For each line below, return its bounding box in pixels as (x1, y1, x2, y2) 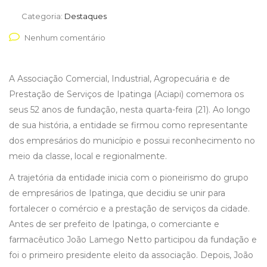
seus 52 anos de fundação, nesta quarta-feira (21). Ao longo (9, 104, 250, 116)
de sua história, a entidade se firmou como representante (9, 120, 248, 131)
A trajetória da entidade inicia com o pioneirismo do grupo (9, 172, 249, 184)
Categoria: (21, 11, 64, 21)
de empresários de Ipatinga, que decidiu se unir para (9, 188, 225, 199)
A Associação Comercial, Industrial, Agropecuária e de (9, 73, 230, 85)
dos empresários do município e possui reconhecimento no (9, 135, 255, 147)
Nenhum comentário (24, 33, 105, 43)
